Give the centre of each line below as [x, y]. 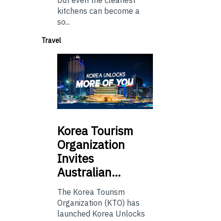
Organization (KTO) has [98, 203]
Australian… [89, 172]
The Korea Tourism [91, 192]
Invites [75, 159]
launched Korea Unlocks [101, 214]
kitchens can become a [98, 11]
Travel [51, 40]
